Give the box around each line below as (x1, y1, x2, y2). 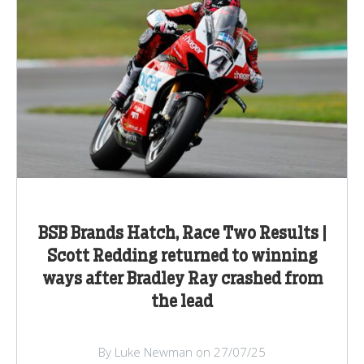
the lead (151, 293, 213, 310)
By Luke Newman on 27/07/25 (98, 343, 266, 360)
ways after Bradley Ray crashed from (41, 271, 323, 288)
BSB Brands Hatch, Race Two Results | (37, 225, 327, 242)
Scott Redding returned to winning (46, 248, 318, 265)
